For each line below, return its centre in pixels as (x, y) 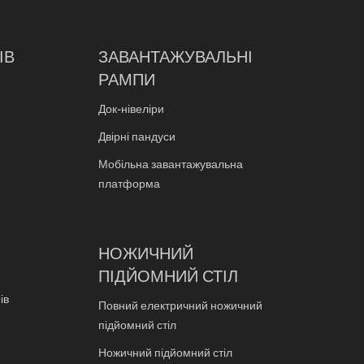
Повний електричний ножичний (180, 306)
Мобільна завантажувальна (171, 165)
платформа (129, 184)
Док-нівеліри (131, 110)
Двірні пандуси (137, 137)
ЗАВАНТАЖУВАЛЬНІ (175, 57)
